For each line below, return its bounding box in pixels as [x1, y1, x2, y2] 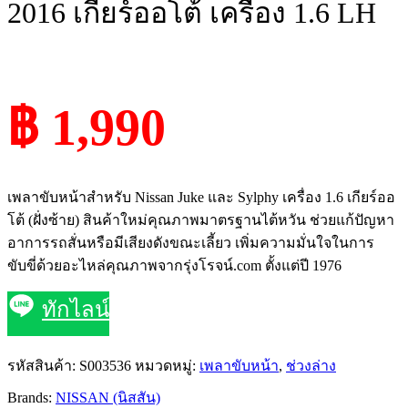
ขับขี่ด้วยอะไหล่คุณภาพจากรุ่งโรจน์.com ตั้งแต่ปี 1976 [7, 258, 342, 274]
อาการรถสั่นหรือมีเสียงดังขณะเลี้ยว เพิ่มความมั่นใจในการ [7, 235, 374, 251]
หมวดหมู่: [135, 358, 199, 374]
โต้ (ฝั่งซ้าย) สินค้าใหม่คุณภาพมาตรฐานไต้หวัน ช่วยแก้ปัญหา [7, 212, 394, 229]
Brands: [7, 390, 56, 406]
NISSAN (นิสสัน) [56, 390, 160, 406]
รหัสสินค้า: [7, 358, 79, 374]
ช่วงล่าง [286, 358, 336, 374]
